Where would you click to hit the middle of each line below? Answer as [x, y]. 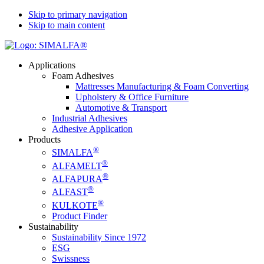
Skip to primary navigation [78, 14]
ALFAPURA [77, 179]
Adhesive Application [92, 129]
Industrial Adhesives [90, 118]
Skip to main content [67, 25]
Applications [52, 65]
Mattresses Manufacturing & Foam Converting [162, 86]
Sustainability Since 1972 [99, 237]
